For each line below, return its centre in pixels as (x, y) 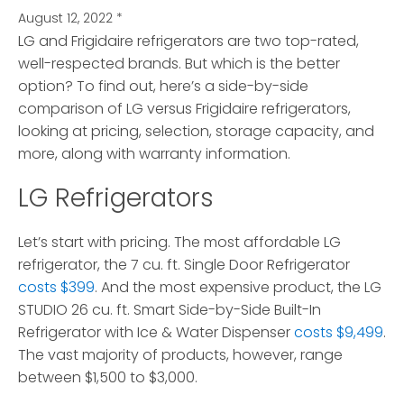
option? (46, 87)
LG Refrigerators (116, 198)
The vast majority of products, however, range (180, 355)
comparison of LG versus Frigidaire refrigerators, (184, 109)
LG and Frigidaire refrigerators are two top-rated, (188, 41)
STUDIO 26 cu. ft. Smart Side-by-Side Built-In (170, 310)
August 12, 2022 (65, 18)
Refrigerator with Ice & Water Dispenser (156, 333)
